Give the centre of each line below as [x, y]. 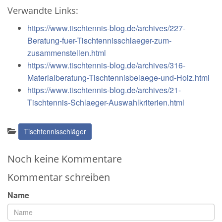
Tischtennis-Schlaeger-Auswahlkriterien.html [106, 102]
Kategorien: [27, 129]
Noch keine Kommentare [65, 159]
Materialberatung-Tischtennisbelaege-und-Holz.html [118, 78]
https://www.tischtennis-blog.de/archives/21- [104, 90]
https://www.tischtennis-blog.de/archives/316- [106, 65]
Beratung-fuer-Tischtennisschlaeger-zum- [99, 40]
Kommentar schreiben [59, 177]
